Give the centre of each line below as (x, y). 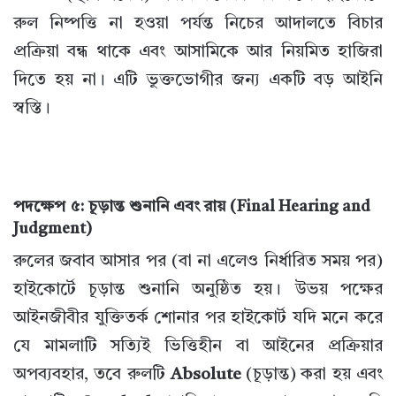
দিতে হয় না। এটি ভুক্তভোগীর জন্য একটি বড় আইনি (198, 81)
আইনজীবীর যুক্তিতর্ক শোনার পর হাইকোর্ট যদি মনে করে (198, 319)
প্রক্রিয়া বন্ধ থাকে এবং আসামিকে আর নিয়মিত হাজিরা (198, 53)
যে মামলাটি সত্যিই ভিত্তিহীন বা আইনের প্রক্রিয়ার (198, 347)
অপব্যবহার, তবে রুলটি (92, 376)
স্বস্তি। (32, 110)
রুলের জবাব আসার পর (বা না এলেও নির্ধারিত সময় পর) (198, 263)
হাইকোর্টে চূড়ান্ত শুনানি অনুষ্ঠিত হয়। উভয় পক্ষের (198, 291)
